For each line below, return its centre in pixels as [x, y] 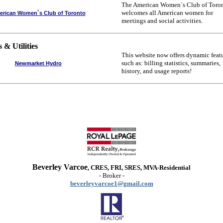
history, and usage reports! [157, 71]
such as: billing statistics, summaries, [171, 63]
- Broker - [111, 175]
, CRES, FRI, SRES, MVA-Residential [139, 167]
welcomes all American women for [167, 13]
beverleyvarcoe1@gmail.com [111, 183]
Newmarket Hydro [38, 63]
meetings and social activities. [162, 21]
